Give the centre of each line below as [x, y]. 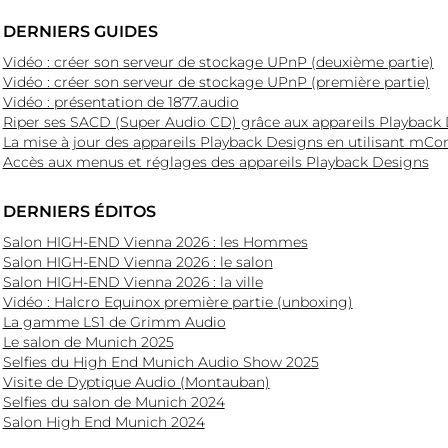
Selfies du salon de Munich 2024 [113, 401]
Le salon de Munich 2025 [88, 341]
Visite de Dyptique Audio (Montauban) [136, 381]
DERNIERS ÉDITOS [79, 211]
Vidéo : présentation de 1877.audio [120, 101]
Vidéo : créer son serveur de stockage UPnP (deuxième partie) [218, 61]
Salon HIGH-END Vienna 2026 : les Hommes [155, 241]
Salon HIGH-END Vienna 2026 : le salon [137, 261]
